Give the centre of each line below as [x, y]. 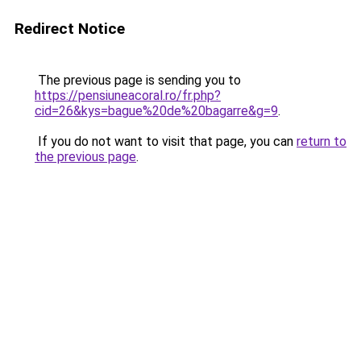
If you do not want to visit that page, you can [166, 141]
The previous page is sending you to [138, 80]
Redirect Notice [70, 29]
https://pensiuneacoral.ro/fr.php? [128, 95]
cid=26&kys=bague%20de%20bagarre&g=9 [156, 111]
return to [322, 141]
